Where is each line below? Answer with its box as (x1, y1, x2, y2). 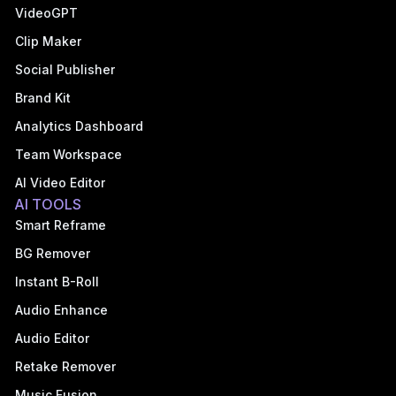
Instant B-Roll (15, 274, 99, 290)
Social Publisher (15, 62, 115, 78)
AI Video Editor (15, 175, 105, 191)
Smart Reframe (15, 217, 106, 233)
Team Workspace (15, 147, 122, 163)
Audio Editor (15, 331, 89, 346)
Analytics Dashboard (15, 118, 143, 134)
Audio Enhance (15, 302, 108, 318)
